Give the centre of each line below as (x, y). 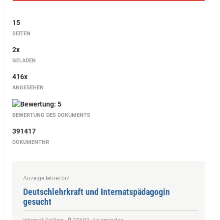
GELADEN (24, 61)
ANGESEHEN (28, 88)
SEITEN (21, 34)
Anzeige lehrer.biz (46, 178)
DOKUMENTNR (31, 142)
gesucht (37, 202)
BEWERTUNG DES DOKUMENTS (51, 115)
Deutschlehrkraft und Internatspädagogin (96, 192)
